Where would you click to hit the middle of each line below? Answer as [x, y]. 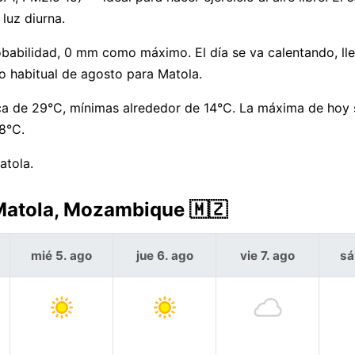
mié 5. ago [61, 255]
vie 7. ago [267, 255]
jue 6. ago [164, 255]
